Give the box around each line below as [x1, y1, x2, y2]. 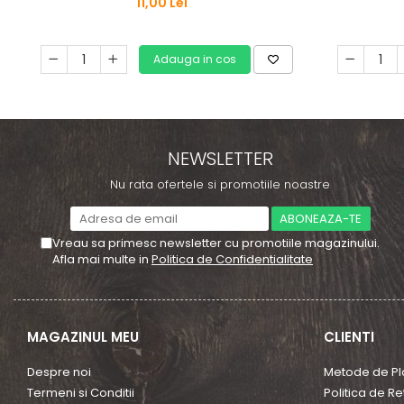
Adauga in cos [152, 50, 236, 67]
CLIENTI [323, 327, 374, 346]
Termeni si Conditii [27, 384, 134, 401]
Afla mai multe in [52, 251, 151, 268]
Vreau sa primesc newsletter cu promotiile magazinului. [52, 234, 380, 252]
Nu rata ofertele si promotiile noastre [110, 176, 330, 193]
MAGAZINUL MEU [27, 327, 139, 346]
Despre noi [27, 363, 91, 381]
